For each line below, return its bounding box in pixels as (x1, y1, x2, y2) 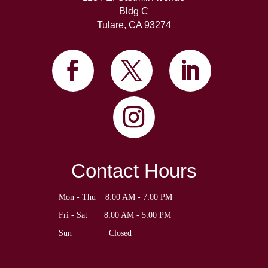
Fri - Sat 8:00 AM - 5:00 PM (58, 211, 171, 220)
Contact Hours (71, 160, 197, 182)
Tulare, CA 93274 (96, 20, 171, 31)
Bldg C (119, 6, 149, 17)
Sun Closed (77, 229, 132, 238)
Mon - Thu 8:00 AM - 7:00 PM (58, 193, 172, 202)
